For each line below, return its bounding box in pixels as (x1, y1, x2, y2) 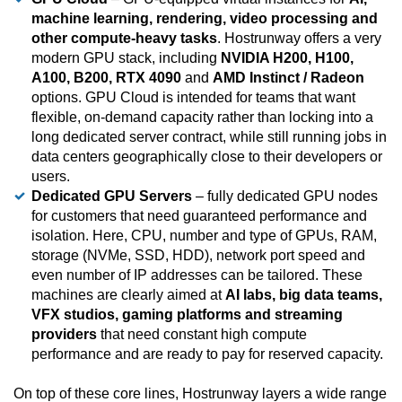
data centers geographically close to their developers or (31, 149, 382, 165)
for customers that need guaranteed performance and (31, 208, 367, 224)
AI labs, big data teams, (225, 287, 382, 303)
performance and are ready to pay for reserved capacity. (31, 346, 383, 363)
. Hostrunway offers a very (217, 31, 381, 47)
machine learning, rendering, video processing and (31, 11, 378, 27)
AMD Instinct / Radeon (213, 70, 364, 86)
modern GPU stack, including (31, 50, 221, 66)
